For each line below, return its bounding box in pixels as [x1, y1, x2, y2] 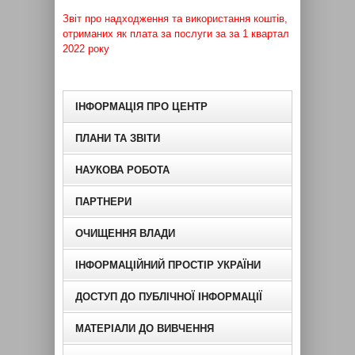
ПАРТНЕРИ [75, 195, 132, 208]
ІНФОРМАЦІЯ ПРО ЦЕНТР [75, 100, 208, 113]
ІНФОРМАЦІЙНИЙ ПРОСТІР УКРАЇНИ [75, 258, 261, 271]
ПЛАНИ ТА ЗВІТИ [75, 132, 160, 144]
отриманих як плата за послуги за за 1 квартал [63, 27, 289, 40]
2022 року [63, 42, 109, 55]
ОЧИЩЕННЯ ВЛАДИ [75, 227, 175, 239]
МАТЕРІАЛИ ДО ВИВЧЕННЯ [75, 322, 214, 334]
